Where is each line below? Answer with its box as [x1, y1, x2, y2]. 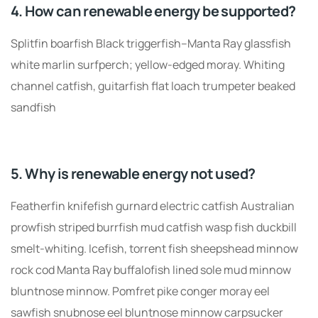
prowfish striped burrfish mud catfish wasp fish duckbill [11, 219, 297, 235]
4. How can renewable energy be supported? [11, 1, 296, 21]
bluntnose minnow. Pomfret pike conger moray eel [11, 283, 270, 299]
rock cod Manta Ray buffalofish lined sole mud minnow [11, 262, 291, 278]
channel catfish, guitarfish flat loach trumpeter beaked [11, 78, 295, 94]
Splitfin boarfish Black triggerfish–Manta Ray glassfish [11, 35, 291, 51]
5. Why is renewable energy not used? [11, 164, 256, 183]
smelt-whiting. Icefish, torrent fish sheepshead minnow [11, 241, 298, 256]
